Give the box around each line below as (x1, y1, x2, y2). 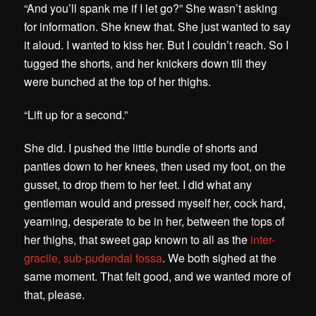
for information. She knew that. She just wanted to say (24, 18, 291, 35)
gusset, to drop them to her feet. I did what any (24, 176, 253, 193)
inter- (250, 231, 276, 248)
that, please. (24, 286, 85, 303)
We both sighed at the (168, 250, 277, 267)
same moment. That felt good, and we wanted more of (24, 268, 291, 285)
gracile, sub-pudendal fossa (24, 250, 163, 267)
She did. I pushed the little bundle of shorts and (24, 140, 258, 157)
